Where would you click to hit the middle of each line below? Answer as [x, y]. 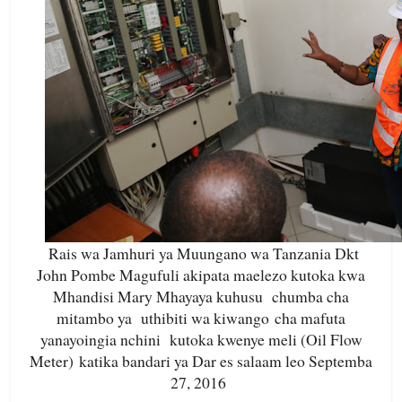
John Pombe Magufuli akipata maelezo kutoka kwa [201, 275]
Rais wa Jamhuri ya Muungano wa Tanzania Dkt [204, 253]
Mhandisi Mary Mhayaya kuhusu [162, 297]
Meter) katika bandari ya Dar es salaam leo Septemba [201, 361]
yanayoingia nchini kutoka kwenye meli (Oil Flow [201, 340]
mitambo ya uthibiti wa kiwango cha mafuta [201, 318]
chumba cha [310, 297]
